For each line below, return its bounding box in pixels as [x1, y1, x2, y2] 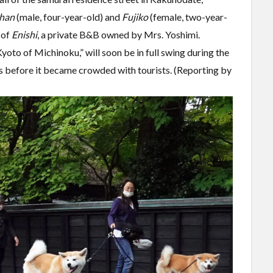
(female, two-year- [148, 11, 227, 23]
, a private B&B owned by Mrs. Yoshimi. [37, 29, 200, 40]
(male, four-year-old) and [15, 11, 122, 23]
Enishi [12, 29, 37, 40]
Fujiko [122, 11, 148, 23]
